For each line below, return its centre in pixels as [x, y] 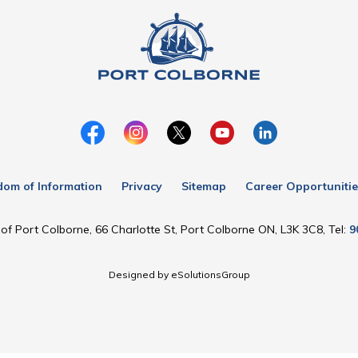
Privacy [142, 186]
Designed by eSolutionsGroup [179, 274]
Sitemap [204, 186]
